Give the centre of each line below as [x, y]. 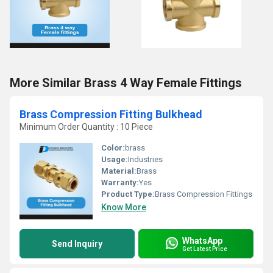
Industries [145, 159]
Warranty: [120, 183]
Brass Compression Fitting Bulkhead [111, 114]
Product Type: [128, 194]
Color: [113, 148]
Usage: [115, 159]
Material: [119, 171]
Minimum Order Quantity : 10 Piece [86, 127]
